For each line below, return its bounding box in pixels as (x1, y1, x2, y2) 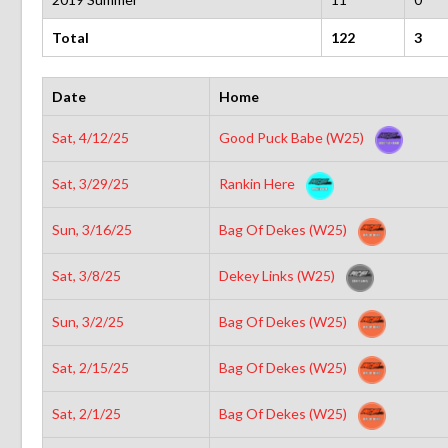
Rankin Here (218, 174, 298, 192)
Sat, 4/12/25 (51, 128, 129, 146)
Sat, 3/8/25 (51, 266, 121, 284)
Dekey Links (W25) (218, 266, 338, 284)
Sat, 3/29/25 (51, 174, 129, 192)
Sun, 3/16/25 (51, 220, 132, 238)
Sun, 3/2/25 (51, 312, 124, 330)
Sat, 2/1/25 (51, 404, 121, 422)
